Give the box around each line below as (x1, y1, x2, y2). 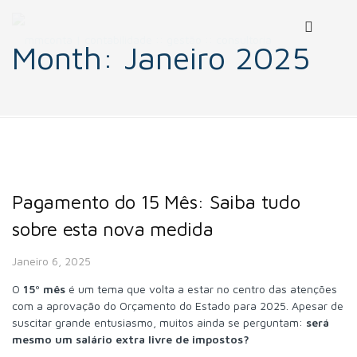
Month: (12, 38, 124, 76)
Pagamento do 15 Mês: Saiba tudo (12, 190, 300, 213)
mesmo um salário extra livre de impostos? (12, 331, 249, 346)
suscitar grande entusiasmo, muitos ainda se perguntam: (12, 315, 306, 329)
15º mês (20, 281, 65, 296)
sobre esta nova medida (12, 218, 214, 240)
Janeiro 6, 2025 (12, 253, 91, 268)
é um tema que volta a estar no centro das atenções (65, 281, 337, 296)
